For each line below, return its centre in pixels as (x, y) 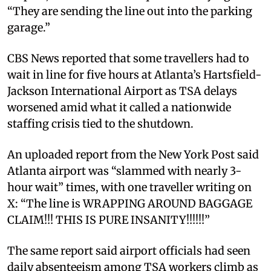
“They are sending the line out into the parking (130, 11)
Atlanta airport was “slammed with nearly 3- (124, 171)
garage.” (29, 27)
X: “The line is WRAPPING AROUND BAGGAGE (130, 203)
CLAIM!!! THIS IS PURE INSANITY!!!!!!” (109, 220)
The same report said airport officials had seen (129, 250)
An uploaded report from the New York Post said (133, 154)
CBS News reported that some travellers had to (128, 58)
